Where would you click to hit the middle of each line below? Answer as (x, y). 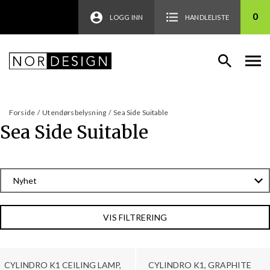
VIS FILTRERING (135, 217)
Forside (22, 112)
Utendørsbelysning (74, 112)
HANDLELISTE (207, 17)
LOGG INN (126, 17)
